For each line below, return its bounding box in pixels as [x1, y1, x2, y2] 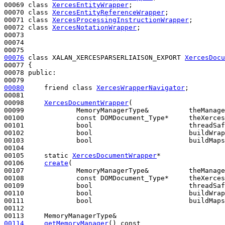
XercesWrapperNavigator [96, 83, 185, 91]
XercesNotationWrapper [52, 23, 137, 31]
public [28, 68, 52, 76]
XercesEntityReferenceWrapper [52, 8, 165, 16]
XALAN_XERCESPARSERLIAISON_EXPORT [52, 53, 185, 61]
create [44, 159, 68, 167]
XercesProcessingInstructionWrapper [52, 16, 189, 24]
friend [44, 83, 68, 91]
